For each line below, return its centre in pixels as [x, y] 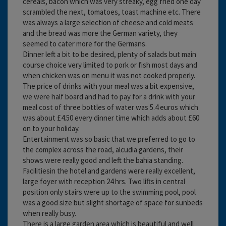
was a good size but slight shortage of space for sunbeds [113, 202]
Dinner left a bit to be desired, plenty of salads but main [109, 54]
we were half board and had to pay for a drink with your [109, 96]
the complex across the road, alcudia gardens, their [103, 149]
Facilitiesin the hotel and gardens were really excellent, [109, 171]
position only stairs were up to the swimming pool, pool [109, 192]
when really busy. [49, 213]
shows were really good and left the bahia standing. [103, 160]
